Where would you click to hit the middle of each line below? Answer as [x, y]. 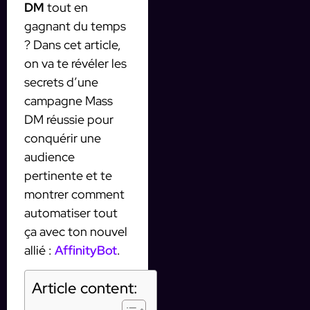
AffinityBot [86, 250]
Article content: [85, 288]
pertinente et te [68, 176]
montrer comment [74, 194]
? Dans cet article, [73, 45]
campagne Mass [69, 101]
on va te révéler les [75, 64]
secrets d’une [61, 82]
